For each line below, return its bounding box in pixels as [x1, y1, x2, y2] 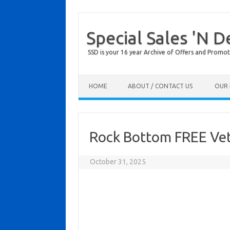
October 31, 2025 [90, 158, 146, 166]
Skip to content [79, 74, 127, 82]
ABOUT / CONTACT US [128, 83, 193, 89]
